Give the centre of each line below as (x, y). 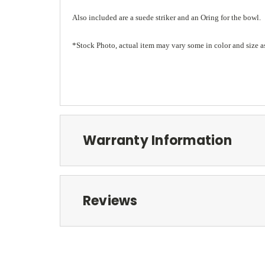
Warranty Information (157, 140)
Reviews (110, 201)
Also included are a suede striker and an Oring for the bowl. (167, 17)
